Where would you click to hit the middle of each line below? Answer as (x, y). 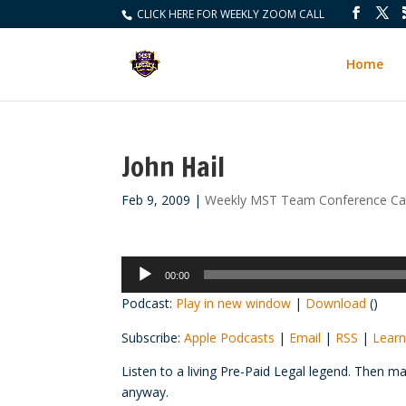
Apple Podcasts (230, 338)
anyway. (145, 392)
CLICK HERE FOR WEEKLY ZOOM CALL (230, 14)
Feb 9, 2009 (156, 200)
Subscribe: (153, 338)
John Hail (174, 166)
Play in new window (234, 303)
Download (336, 303)
